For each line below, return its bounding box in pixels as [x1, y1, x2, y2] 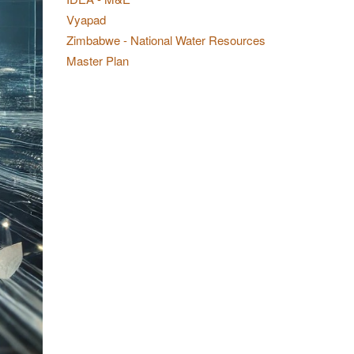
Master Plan [66, 52, 129, 69]
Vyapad [66, 11, 106, 28]
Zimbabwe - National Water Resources [66, 32, 265, 48]
